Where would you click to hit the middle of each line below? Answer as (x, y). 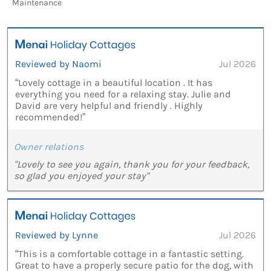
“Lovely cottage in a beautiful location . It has (114, 83)
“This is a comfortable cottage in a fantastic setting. (129, 254)
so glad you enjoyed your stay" (81, 176)
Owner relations (49, 147)
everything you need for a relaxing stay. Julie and (123, 94)
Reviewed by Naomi (58, 64)
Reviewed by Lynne (57, 235)
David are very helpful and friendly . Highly (109, 106)
